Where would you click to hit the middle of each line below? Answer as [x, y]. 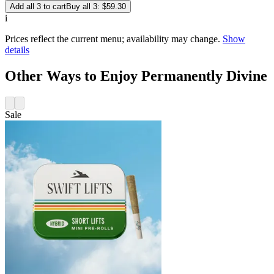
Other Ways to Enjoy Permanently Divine [136, 76]
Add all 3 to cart [38, 7]
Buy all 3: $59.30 [96, 7]
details [17, 50]
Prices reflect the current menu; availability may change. [113, 39]
